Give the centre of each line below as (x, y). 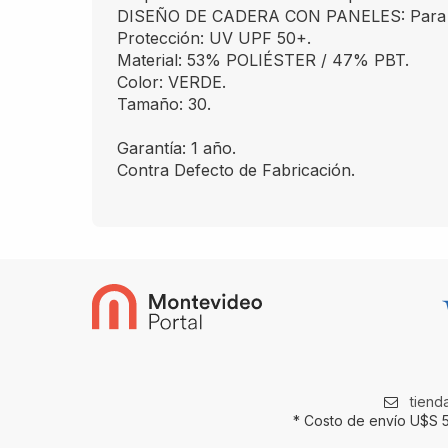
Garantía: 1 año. (176, 148)
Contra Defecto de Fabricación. (236, 170)
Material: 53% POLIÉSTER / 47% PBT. (263, 60)
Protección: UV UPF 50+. (214, 38)
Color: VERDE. (171, 82)
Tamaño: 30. (164, 104)
